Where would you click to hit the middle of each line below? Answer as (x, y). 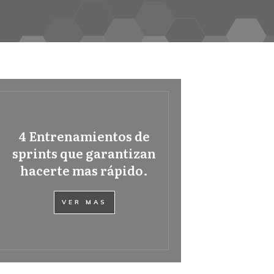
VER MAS (84, 202)
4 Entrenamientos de (84, 136)
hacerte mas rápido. (84, 170)
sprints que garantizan (84, 153)
